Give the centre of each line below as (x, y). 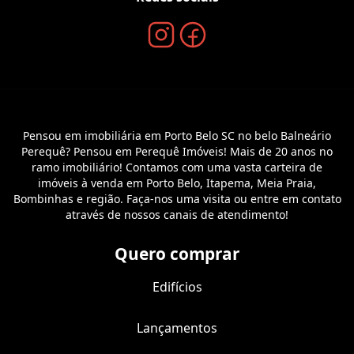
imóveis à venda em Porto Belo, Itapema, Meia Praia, (177, 183)
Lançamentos (177, 328)
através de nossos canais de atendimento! (177, 214)
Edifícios (177, 286)
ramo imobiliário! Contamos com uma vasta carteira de (177, 167)
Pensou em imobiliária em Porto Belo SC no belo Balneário (177, 135)
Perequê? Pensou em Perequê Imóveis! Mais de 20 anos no (177, 151)
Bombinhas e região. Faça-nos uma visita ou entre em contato (177, 198)
